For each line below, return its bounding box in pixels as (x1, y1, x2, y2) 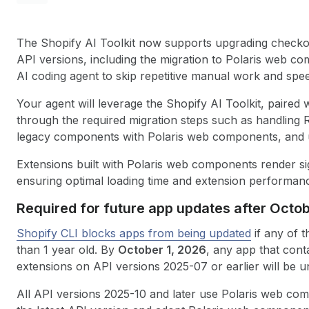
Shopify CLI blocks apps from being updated (17, 226, 251, 240)
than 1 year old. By (17, 243, 118, 257)
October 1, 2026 (118, 243, 206, 257)
